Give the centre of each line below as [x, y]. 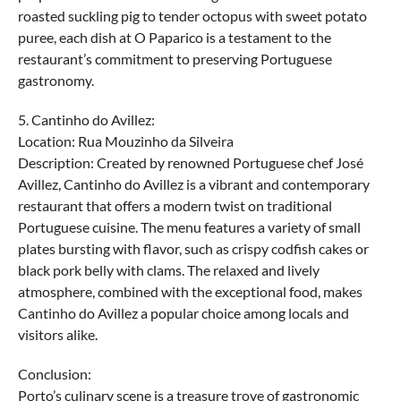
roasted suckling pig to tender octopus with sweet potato [192, 16]
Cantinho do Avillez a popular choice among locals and [183, 313]
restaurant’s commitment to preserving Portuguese [175, 59]
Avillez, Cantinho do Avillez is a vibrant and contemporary [193, 184]
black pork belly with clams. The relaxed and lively [168, 270]
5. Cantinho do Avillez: [86, 119]
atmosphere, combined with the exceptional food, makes [190, 291]
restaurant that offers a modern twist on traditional [175, 205]
